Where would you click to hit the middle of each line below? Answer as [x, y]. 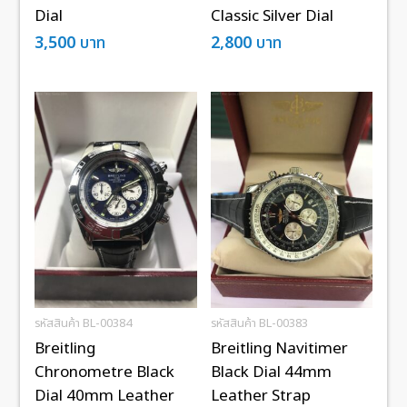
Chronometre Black [105, 372]
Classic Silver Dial [272, 17]
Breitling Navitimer [279, 348]
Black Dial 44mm [271, 372]
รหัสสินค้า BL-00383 [259, 323]
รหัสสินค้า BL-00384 [84, 323]
